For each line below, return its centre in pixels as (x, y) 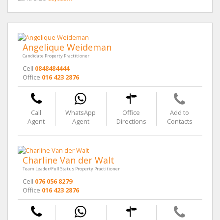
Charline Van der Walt (69, 160)
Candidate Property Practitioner (56, 56)
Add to (180, 113)
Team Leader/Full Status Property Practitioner (71, 169)
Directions (131, 122)
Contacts (179, 122)
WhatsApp (81, 113)
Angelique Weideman (67, 47)
